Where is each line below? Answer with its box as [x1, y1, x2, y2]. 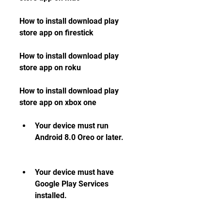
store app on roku [19, 63, 83, 72]
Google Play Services [35, 179, 108, 188]
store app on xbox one [19, 98, 96, 107]
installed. [35, 191, 67, 200]
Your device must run [35, 121, 108, 130]
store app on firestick [19, 28, 95, 37]
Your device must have [35, 168, 114, 177]
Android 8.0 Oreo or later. [35, 133, 124, 142]
